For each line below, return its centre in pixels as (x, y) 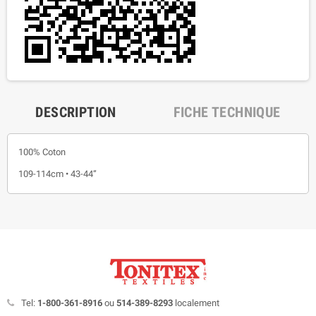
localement (197, 303)
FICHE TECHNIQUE (227, 113)
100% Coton (42, 152)
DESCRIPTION (76, 113)
